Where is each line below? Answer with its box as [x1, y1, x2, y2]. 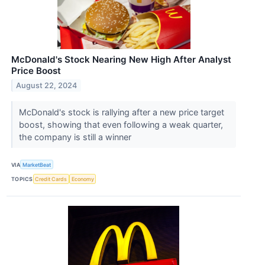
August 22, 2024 [16, 81, 77, 91]
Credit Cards [35, 176, 67, 183]
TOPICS [11, 176, 33, 183]
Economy [71, 176, 94, 183]
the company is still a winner [18, 132, 134, 143]
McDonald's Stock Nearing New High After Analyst [11, 54, 231, 66]
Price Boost [11, 65, 61, 77]
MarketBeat [22, 161, 51, 168]
